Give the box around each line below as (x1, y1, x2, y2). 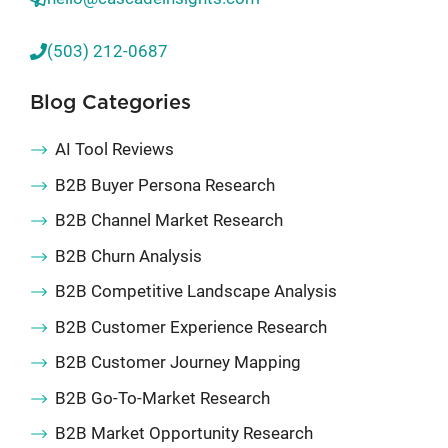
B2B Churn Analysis (55, 245, 202, 266)
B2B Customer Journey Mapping (55, 352, 301, 373)
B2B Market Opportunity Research (55, 423, 313, 444)
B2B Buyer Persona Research (55, 174, 275, 195)
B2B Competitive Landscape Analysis (55, 281, 337, 302)
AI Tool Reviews (55, 139, 174, 160)
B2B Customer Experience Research (55, 316, 327, 337)
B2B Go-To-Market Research (55, 387, 270, 408)
